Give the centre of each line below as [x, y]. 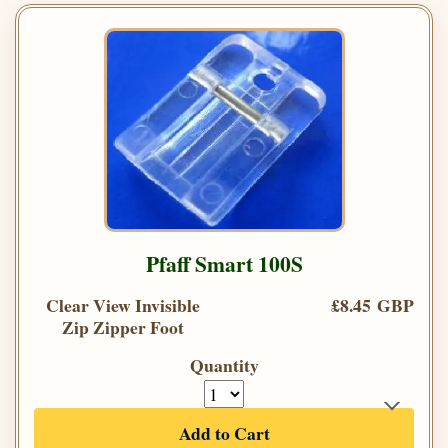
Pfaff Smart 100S [224, 263]
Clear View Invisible [123, 304]
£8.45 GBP [372, 304]
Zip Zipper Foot [123, 326]
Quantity [224, 364]
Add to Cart [224, 432]
